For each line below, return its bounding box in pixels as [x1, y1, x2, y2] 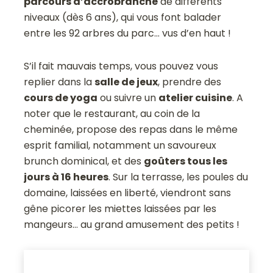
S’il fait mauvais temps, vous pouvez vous [24, 59, 219, 74]
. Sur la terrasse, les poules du [108, 170, 249, 185]
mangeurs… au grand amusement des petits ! [24, 218, 240, 232]
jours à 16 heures [24, 170, 109, 185]
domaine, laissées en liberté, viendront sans [24, 186, 232, 200]
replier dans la [24, 75, 95, 90]
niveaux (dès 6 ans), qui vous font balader [24, 10, 222, 25]
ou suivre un [97, 91, 159, 105]
